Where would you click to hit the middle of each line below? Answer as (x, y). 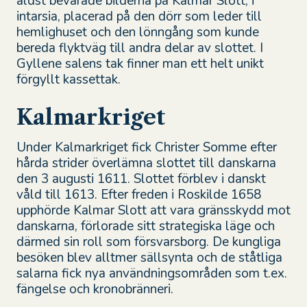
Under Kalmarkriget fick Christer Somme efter (146, 147)
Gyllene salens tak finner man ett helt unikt (140, 63)
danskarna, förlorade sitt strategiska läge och (145, 226)
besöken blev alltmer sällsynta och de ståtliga (149, 257)
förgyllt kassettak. (68, 79)
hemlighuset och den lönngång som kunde (137, 32)
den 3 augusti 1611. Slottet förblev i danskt (141, 179)
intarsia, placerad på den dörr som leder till (139, 16)
